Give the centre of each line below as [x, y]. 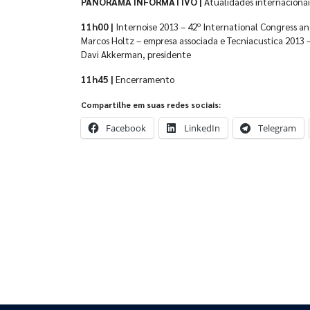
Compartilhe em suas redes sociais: [151, 104]
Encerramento [145, 79]
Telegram [277, 128]
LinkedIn [202, 128]
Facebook [126, 128]
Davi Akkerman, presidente [136, 54]
